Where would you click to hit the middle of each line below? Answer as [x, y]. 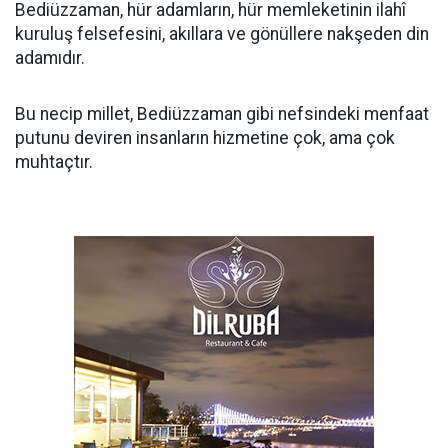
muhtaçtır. [54, 162]
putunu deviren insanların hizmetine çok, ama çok [205, 138]
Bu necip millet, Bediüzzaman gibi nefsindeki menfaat [222, 114]
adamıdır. [50, 58]
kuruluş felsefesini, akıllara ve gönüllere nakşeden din [222, 34]
